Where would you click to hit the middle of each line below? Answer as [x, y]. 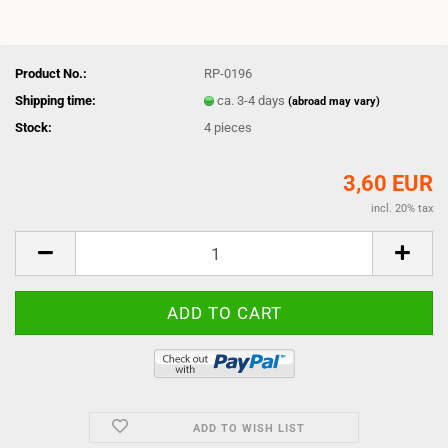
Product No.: [51, 73]
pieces [233, 127]
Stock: [33, 127]
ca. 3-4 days [253, 100]
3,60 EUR [388, 183]
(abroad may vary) [334, 101]
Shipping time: [55, 100]
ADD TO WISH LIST [248, 428]
